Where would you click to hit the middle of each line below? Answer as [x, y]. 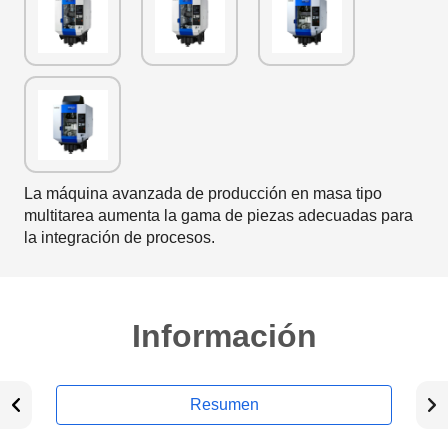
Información [224, 336]
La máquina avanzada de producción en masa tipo [203, 193]
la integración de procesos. [119, 237]
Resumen [224, 404]
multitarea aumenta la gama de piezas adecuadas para [218, 215]
